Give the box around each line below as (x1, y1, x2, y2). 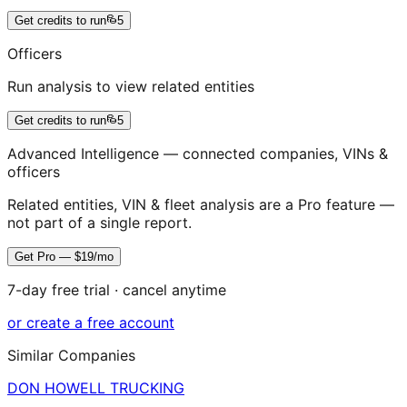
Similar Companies (7, 346, 135, 365)
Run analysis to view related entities (7, 77, 254, 96)
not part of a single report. (7, 213, 192, 233)
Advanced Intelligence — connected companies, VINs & (7, 144, 388, 164)
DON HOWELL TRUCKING (7, 379, 184, 398)
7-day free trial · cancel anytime (7, 281, 226, 300)
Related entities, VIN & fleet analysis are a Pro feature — (7, 195, 394, 214)
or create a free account (7, 313, 174, 333)
